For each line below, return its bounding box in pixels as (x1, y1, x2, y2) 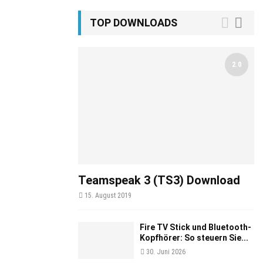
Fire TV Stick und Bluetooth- (140, 222, 251, 232)
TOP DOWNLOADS (90, 16, 177, 29)
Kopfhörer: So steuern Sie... (140, 233, 248, 242)
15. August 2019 (85, 191, 131, 200)
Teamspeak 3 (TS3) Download (78, 173, 240, 187)
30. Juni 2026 (146, 248, 186, 256)
